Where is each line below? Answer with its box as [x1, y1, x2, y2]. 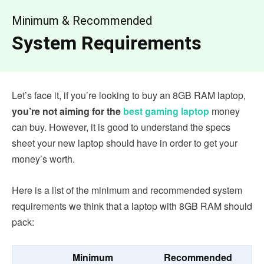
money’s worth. [12, 152, 77, 166]
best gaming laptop [123, 104, 209, 118]
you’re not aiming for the [12, 104, 123, 118]
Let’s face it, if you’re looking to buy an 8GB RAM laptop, [12, 88, 246, 103]
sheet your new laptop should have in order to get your [12, 136, 237, 150]
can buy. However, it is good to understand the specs [12, 120, 230, 134]
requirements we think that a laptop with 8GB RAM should [12, 199, 252, 213]
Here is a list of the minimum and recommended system [12, 183, 242, 197]
